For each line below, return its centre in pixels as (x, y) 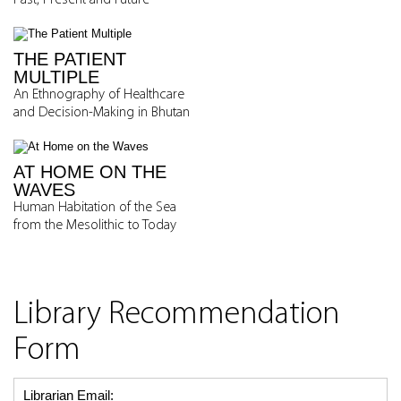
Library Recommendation (177, 315)
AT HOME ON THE (90, 172)
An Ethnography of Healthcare (99, 95)
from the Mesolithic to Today (95, 226)
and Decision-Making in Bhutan (102, 113)
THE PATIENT (70, 59)
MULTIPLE (56, 77)
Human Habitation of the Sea (95, 208)
